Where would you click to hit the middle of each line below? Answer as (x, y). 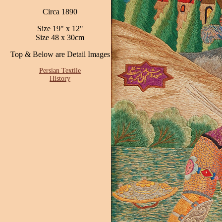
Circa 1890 (60, 12)
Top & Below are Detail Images (60, 54)
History (60, 79)
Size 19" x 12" (60, 28)
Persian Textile (60, 71)
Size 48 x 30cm (60, 37)
